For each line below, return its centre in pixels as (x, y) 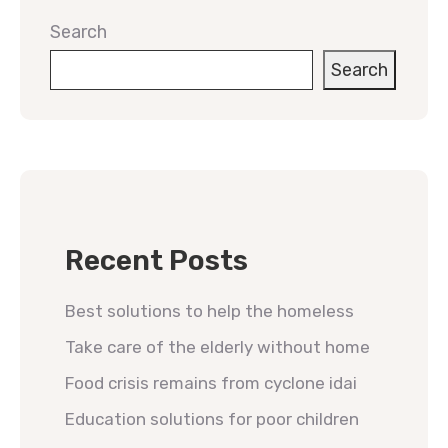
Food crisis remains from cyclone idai (211, 383)
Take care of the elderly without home (217, 347)
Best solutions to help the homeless (209, 311)
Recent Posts (156, 260)
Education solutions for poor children (212, 419)
